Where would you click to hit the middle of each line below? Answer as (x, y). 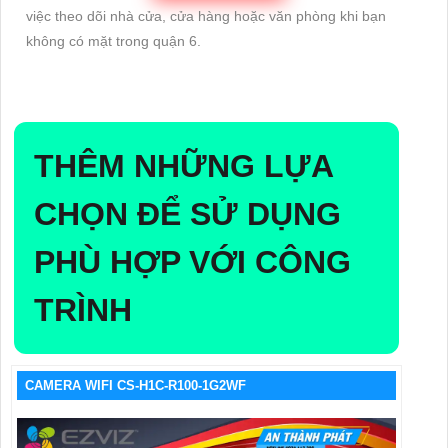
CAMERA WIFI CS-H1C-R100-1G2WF (135, 385)
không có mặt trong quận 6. (113, 40)
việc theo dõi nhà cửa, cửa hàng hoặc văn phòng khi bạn (206, 15)
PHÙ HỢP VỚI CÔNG (192, 261)
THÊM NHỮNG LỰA (184, 165)
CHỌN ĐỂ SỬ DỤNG (187, 213)
